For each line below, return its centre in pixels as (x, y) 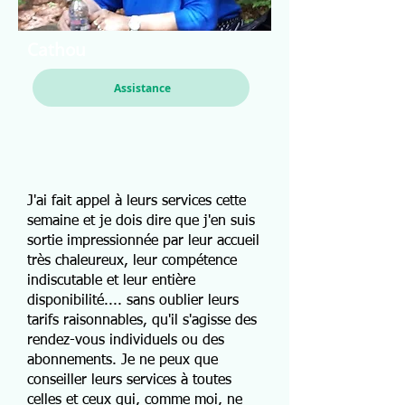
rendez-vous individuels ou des (126, 341)
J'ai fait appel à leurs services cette (137, 202)
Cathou (57, 50)
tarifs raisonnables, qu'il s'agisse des (142, 321)
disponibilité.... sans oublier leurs (133, 301)
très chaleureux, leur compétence (132, 261)
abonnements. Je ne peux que (122, 361)
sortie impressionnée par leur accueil (143, 241)
